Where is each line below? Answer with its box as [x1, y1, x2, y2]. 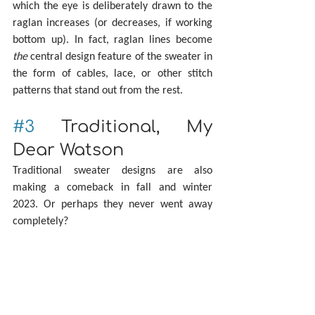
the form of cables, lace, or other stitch [13, 65, 212, 79]
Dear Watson [13, 140, 124, 160]
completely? [13, 213, 68, 227]
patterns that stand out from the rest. [13, 82, 183, 96]
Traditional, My [34, 117, 212, 136]
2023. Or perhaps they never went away [13, 196, 212, 210]
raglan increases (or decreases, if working [13, 15, 212, 29]
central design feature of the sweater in [27, 49, 212, 63]
